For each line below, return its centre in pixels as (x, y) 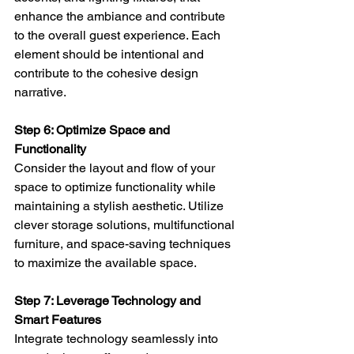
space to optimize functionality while (117, 186)
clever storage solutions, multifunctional (126, 224)
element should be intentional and (111, 54)
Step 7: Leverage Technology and (109, 300)
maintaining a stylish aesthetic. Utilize (121, 205)
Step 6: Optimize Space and (94, 130)
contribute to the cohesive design (108, 73)
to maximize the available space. (105, 262)
